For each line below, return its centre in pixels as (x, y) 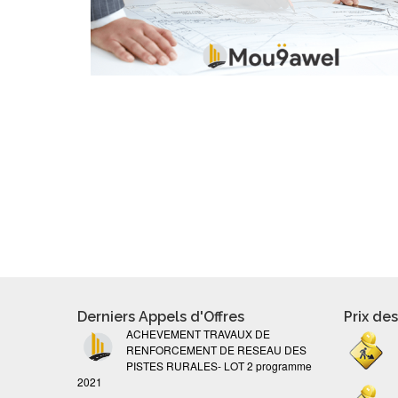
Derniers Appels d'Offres (161, 317)
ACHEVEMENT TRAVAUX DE (198, 334)
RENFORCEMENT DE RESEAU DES (216, 350)
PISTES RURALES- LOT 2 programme (219, 366)
